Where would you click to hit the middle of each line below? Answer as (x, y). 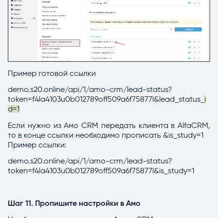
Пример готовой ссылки (52, 73)
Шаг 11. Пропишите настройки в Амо (74, 203)
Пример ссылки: (37, 145)
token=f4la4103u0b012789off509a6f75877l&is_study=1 (101, 171)
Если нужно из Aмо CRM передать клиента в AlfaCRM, (109, 125)
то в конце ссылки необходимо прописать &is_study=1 (106, 135)
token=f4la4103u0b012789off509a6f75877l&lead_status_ (106, 100)
